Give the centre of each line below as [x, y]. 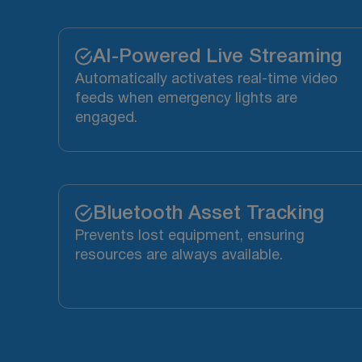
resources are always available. [179, 256]
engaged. [106, 119]
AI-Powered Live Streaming [217, 58]
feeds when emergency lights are [186, 99]
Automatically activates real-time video [206, 80]
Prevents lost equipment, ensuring [190, 237]
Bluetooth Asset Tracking [208, 215]
